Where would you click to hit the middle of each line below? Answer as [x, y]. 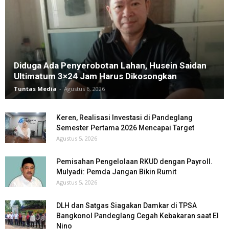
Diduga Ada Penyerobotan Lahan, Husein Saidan [110, 66]
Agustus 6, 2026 [84, 89]
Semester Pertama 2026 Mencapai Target [125, 128]
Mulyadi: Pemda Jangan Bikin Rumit [116, 172]
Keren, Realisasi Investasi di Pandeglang [124, 118]
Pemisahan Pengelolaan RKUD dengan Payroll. [134, 162]
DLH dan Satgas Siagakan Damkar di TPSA [127, 206]
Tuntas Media [35, 89]
